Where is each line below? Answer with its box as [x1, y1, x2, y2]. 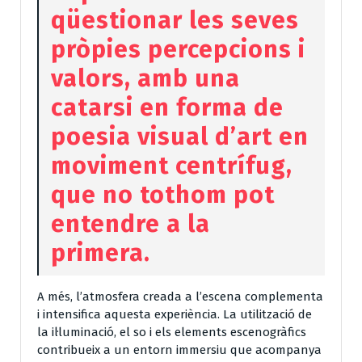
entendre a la [51, 208, 210, 238]
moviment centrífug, [51, 150, 293, 180]
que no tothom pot [51, 179, 275, 209]
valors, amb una [51, 63, 240, 93]
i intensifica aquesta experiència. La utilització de [37, 306, 312, 322]
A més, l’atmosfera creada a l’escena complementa [37, 288, 323, 304]
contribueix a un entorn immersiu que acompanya [37, 342, 322, 357]
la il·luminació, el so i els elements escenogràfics [37, 324, 306, 339]
